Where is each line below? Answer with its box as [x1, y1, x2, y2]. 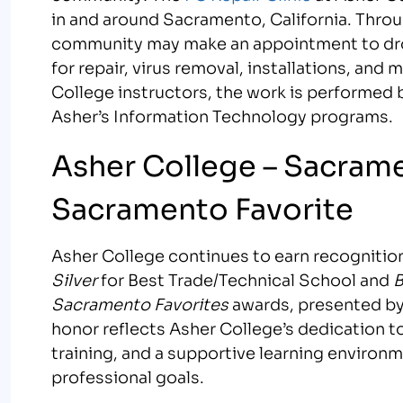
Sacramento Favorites [51, 291, 229, 315]
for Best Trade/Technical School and [97, 266, 394, 291]
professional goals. [51, 363, 205, 388]
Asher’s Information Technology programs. [51, 103, 394, 127]
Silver [51, 266, 98, 291]
